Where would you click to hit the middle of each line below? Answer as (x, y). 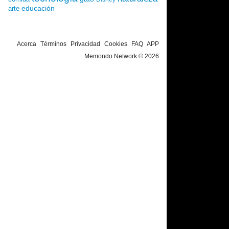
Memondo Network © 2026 (122, 56)
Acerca (27, 44)
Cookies (116, 44)
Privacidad (85, 44)
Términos (53, 44)
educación (38, 8)
